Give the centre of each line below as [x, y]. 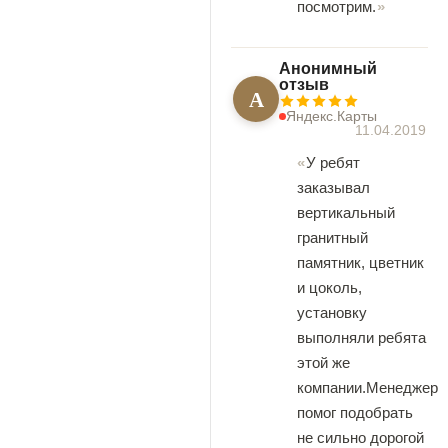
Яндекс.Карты [331, 116]
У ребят [333, 162]
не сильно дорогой [360, 437]
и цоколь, [329, 287]
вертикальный [346, 212]
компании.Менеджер [367, 387]
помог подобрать [355, 412]
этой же [323, 362]
